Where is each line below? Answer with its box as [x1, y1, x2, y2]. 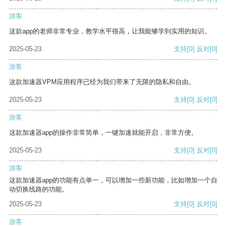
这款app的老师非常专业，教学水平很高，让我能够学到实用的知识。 [9, 27, 211, 35]
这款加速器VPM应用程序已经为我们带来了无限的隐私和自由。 [9, 78, 195, 86]
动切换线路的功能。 [9, 185, 68, 194]
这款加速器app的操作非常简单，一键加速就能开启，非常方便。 [9, 129, 198, 137]
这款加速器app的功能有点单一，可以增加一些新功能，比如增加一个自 [9, 176, 217, 184]
